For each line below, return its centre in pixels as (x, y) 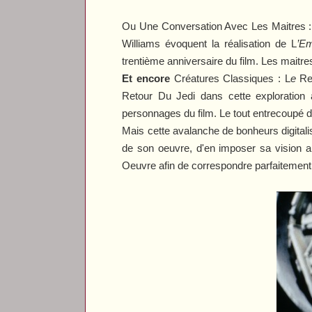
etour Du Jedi (163, 95)
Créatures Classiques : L (230, 78)
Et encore (146, 78)
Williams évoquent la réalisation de (207, 43)
